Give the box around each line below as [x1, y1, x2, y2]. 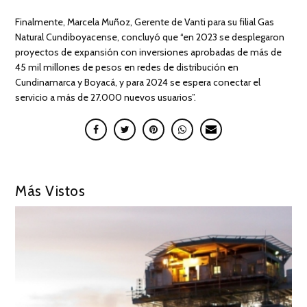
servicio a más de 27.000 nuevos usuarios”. [15, 90, 197, 103]
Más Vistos [15, 182, 86, 199]
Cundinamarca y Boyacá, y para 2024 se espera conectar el [15, 75, 261, 88]
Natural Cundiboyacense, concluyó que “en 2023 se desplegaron [15, 30, 285, 43]
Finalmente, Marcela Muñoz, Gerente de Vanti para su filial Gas [15, 15, 275, 28]
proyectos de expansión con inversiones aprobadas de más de [15, 45, 282, 58]
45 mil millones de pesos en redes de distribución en [15, 60, 239, 73]
